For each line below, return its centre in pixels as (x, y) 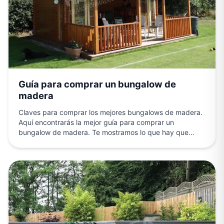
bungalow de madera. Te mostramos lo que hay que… (106, 132)
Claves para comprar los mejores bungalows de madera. (110, 112)
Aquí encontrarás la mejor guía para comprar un (96, 122)
